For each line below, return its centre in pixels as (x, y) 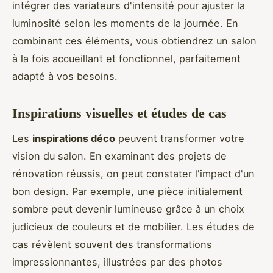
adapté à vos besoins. (65, 76)
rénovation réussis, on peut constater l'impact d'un (133, 173)
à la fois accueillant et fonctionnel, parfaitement (126, 58)
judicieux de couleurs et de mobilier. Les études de (133, 226)
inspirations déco (74, 138)
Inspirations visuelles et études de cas (119, 113)
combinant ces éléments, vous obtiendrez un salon (134, 41)
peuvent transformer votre (180, 138)
